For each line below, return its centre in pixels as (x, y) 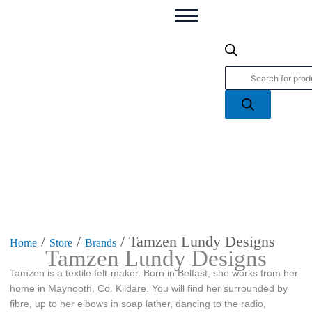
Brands (100, 242)
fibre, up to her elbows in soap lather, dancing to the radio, (138, 304)
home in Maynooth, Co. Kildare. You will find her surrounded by (148, 288)
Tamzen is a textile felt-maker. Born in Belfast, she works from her (154, 273)
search (236, 32)
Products (241, 17)
